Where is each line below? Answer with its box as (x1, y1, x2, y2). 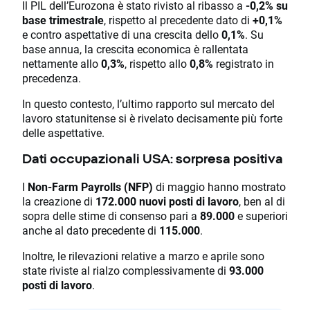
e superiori (235, 208, 288, 223)
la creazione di (22, 193, 95, 208)
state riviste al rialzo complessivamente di (22, 262, 229, 277)
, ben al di (239, 193, 285, 208)
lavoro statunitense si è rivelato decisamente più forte (22, 111, 282, 126)
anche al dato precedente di (22, 222, 159, 237)
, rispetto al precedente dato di (104, 12, 253, 28)
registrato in (213, 56, 274, 71)
